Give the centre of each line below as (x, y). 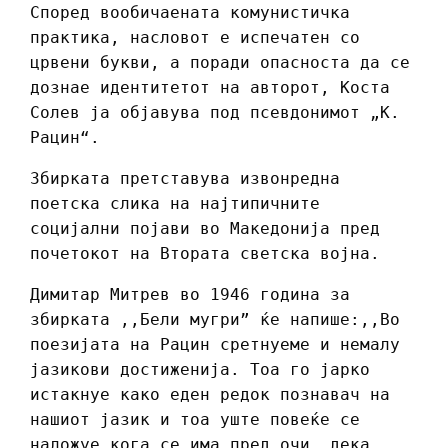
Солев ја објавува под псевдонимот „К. (215, 113)
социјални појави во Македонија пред (205, 229)
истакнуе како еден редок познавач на (210, 395)
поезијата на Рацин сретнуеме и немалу (215, 345)
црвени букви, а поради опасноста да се (220, 63)
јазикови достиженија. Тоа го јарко (200, 370)
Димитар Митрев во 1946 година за (190, 295)
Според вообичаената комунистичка (190, 13)
